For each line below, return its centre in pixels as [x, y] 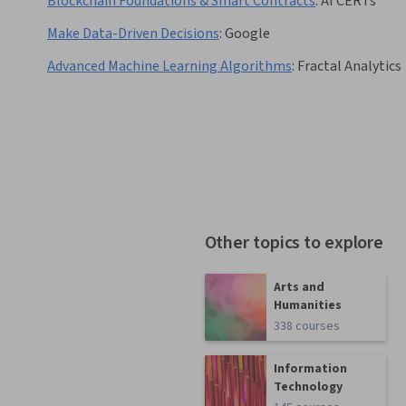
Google [247, 34]
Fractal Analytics [349, 67]
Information [311, 369]
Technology [309, 387]
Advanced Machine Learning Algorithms [169, 67]
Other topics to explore [294, 243]
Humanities [308, 306]
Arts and [300, 288]
